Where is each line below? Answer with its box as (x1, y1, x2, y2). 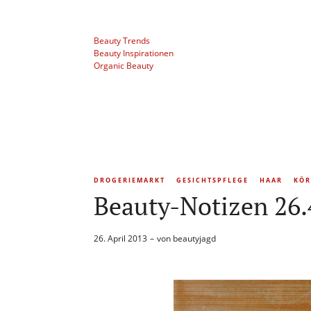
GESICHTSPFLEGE (176, 176, 249, 185)
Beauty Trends (94, 35, 150, 47)
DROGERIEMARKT (94, 176, 165, 185)
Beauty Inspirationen (94, 47, 174, 59)
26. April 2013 (94, 233, 147, 245)
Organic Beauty (94, 60, 153, 72)
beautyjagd (173, 233, 216, 245)
